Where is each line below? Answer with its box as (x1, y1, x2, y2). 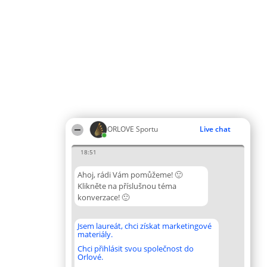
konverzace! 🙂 (77, 192, 129, 203)
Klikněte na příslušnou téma (77, 181, 176, 191)
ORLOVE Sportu (107, 124, 158, 134)
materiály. (77, 229, 113, 240)
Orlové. (77, 252, 103, 262)
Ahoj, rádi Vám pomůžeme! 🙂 (77, 169, 182, 180)
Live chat (200, 124, 231, 134)
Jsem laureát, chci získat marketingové (77, 221, 212, 231)
